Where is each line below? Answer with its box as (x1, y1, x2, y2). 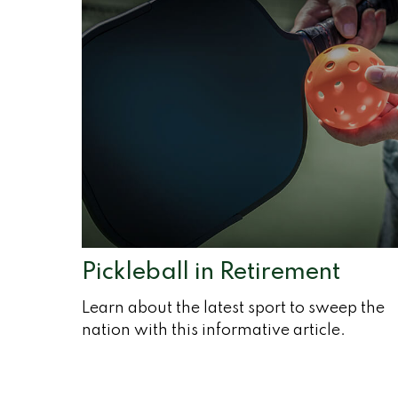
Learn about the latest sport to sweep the (82, 299, 385, 316)
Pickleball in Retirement (82, 259, 340, 284)
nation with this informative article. (82, 322, 346, 338)
